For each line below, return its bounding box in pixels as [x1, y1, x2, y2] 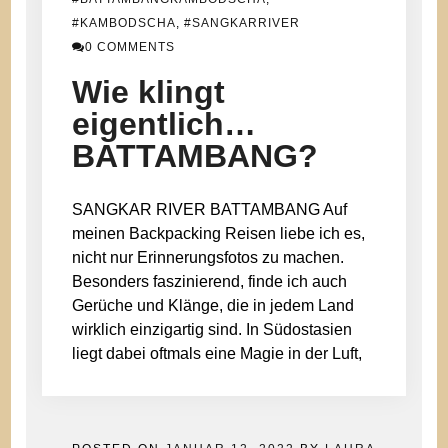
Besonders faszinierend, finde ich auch [72, 272, 348, 290]
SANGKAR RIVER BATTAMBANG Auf [72, 200, 348, 218]
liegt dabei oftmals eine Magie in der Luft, [72, 344, 363, 362]
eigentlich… [72, 105, 257, 142]
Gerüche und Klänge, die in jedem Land [72, 296, 355, 314]
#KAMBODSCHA [72, 15, 177, 30]
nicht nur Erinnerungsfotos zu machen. [72, 248, 345, 266]
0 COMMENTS [85, 39, 176, 54]
